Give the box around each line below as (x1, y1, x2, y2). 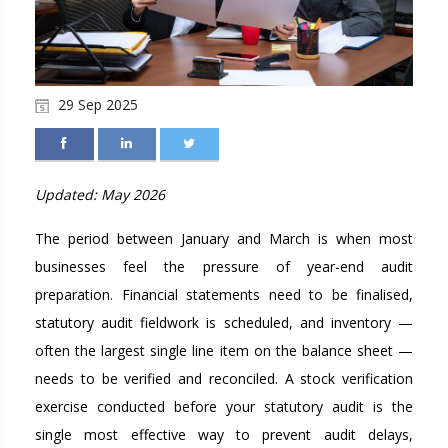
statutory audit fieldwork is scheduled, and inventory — (35, 312, 413, 332)
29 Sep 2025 (54, 94, 138, 114)
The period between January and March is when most (35, 228, 413, 248)
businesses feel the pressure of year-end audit (35, 256, 413, 276)
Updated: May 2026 (35, 184, 165, 204)
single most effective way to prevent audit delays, (35, 424, 413, 444)
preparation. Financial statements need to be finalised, (35, 284, 413, 304)
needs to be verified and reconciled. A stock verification (35, 368, 413, 388)
